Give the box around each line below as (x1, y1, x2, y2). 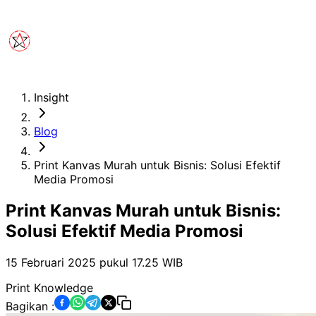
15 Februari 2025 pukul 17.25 (6, 255, 159, 269)
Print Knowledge (6, 280, 93, 295)
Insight (34, 90, 69, 104)
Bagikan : (6, 298, 54, 313)
